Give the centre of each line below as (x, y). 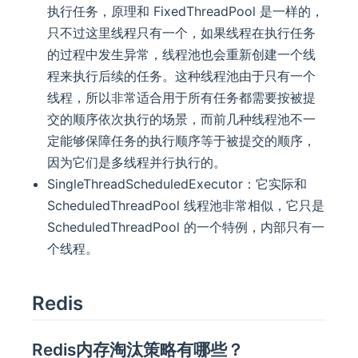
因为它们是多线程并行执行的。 (137, 163)
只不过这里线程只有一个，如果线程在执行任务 (182, 33)
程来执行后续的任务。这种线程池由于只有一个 (182, 76)
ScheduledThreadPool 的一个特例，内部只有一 (186, 227)
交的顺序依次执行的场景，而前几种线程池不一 (182, 119)
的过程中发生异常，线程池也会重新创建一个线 (182, 55)
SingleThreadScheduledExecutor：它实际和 (177, 184)
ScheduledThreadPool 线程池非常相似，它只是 (186, 206)
